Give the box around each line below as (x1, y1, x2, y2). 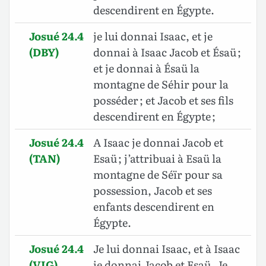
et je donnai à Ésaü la (93, 60, 199, 77)
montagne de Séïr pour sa (93, 166, 223, 183)
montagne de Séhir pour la (93, 76, 229, 93)
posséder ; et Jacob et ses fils (93, 92, 233, 109)
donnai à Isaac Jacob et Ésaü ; (93, 44, 241, 61)
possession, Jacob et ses (93, 182, 212, 199)
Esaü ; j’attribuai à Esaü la (93, 150, 221, 167)
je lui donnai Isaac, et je (93, 28, 213, 45)
